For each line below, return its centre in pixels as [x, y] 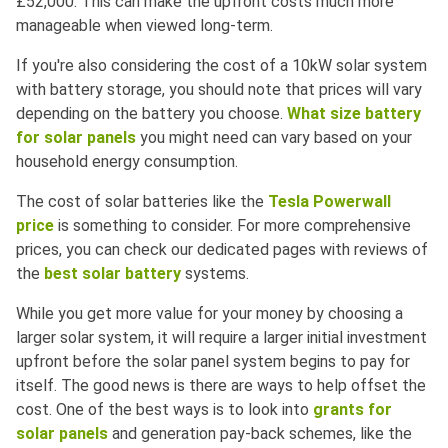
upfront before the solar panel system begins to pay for [213, 361]
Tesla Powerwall [329, 201]
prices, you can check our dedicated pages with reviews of [222, 249]
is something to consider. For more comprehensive [232, 225]
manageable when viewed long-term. [144, 25]
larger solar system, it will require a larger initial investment [221, 337]
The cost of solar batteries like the [142, 201]
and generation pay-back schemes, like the [260, 433]
